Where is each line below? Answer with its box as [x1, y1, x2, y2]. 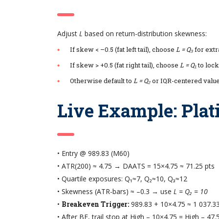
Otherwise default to [70, 76, 133, 86]
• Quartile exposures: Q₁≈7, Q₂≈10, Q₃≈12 [57, 174, 187, 184]
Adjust [57, 29, 79, 39]
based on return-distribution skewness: [83, 29, 207, 39]
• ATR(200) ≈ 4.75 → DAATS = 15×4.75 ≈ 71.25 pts [57, 161, 215, 171]
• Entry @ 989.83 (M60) [57, 149, 130, 158]
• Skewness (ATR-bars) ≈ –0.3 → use [57, 187, 174, 197]
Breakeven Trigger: [62, 199, 129, 209]
